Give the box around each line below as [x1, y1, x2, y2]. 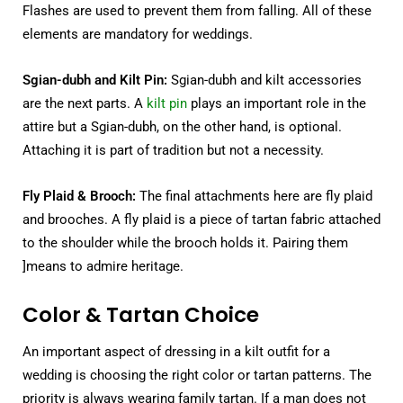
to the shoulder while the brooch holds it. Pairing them [22, 235, 348, 252]
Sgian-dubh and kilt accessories [167, 72, 362, 89]
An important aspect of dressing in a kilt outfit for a [22, 343, 330, 360]
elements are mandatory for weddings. [22, 26, 253, 43]
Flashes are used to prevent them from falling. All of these [22, 3, 372, 20]
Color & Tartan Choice [22, 300, 259, 330]
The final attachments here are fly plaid [136, 188, 372, 205]
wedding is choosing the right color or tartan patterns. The [22, 366, 372, 383]
